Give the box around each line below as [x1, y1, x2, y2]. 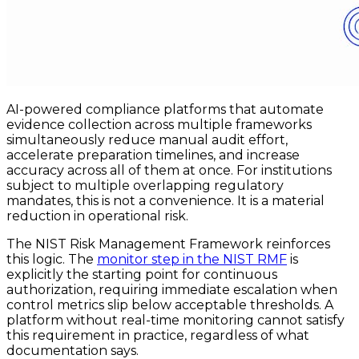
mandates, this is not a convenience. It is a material [6, 193, 325, 209]
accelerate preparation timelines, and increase [6, 147, 300, 163]
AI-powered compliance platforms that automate [6, 102, 324, 118]
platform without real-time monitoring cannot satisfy [6, 313, 345, 329]
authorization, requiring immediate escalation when [6, 282, 337, 298]
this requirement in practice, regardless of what [6, 328, 309, 344]
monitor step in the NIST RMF [97, 252, 287, 268]
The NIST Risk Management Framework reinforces [6, 236, 330, 252]
